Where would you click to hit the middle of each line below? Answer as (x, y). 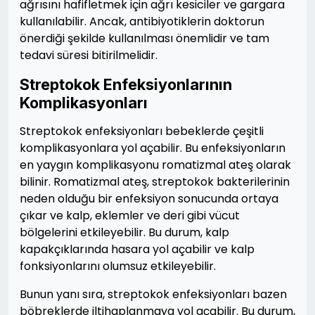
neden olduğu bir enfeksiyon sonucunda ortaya (149, 199)
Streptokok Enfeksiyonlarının (126, 84)
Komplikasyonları (84, 103)
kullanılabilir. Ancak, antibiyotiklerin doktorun (142, 21)
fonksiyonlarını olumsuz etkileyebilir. (118, 266)
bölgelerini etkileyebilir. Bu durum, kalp (124, 232)
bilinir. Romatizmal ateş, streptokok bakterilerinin (155, 182)
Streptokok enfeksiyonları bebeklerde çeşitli (142, 131)
